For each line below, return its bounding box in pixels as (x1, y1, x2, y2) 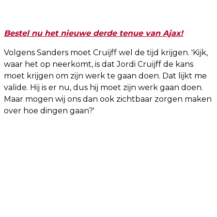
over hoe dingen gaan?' (4, 106, 94, 115)
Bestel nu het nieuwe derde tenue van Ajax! (4, 28, 183, 38)
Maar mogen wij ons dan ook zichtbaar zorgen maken (4, 94, 212, 104)
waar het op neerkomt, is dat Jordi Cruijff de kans (4, 59, 193, 69)
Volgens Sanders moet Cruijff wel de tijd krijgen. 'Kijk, (4, 47, 208, 57)
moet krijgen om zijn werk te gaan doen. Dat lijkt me (4, 71, 207, 80)
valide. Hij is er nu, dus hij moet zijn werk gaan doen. (4, 82, 203, 92)
